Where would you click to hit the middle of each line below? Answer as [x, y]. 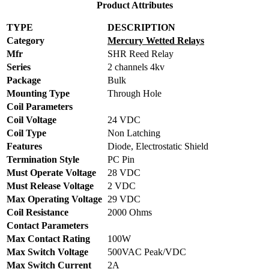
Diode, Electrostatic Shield [158, 146]
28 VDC [124, 172]
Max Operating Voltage [54, 199]
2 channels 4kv [136, 67]
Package [24, 80]
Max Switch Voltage [47, 252]
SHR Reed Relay [141, 53]
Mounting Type [38, 93]
